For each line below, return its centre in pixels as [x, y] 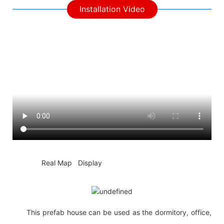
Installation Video [112, 9]
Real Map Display [71, 162]
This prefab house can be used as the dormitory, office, [119, 212]
